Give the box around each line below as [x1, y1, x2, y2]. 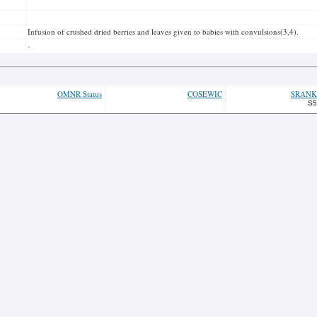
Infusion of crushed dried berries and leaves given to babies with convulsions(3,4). [28, 26, 299, 37]
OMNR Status [57, 88, 102, 99]
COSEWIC [188, 88, 222, 99]
